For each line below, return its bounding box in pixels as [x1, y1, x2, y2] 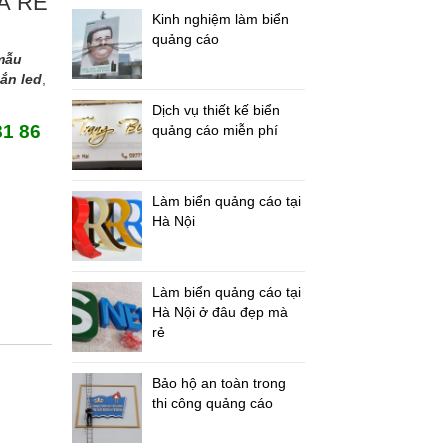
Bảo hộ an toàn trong [152, 375, 287, 391]
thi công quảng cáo [152, 395, 274, 411]
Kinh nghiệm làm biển [152, 11, 290, 27]
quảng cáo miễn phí [152, 122, 279, 138]
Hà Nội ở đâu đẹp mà [152, 304, 289, 320]
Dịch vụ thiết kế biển [152, 102, 281, 118]
